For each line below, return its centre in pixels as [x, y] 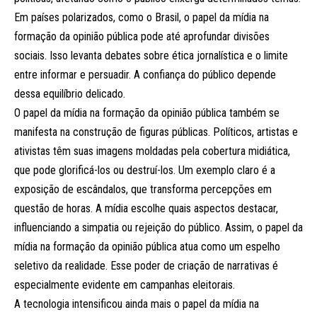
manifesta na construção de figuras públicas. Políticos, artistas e [156, 132]
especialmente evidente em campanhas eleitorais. [125, 285]
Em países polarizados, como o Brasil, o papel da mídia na [142, 18]
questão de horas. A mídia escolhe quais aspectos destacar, [146, 209]
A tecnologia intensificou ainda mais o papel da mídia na [137, 304]
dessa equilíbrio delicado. [70, 94]
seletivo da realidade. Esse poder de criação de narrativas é [146, 266]
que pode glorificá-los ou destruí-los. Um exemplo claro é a [145, 171]
